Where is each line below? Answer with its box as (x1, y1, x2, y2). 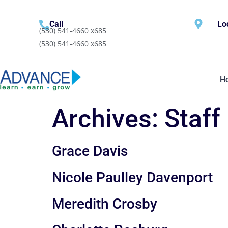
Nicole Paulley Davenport (52, 168, 213, 186)
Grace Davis (52, 142, 128, 159)
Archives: (52, 103, 164, 133)
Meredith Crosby (52, 195, 157, 212)
